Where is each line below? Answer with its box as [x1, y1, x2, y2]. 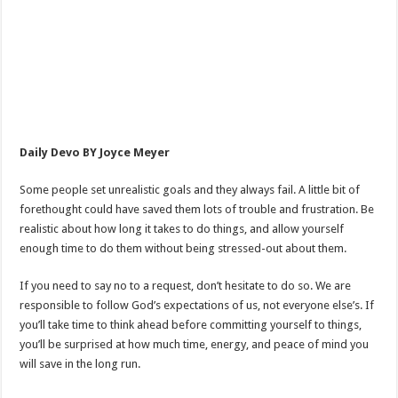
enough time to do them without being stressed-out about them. [20, 242, 347, 256]
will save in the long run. [20, 357, 141, 371]
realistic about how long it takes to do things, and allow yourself [20, 222, 345, 236]
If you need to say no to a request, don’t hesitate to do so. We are [20, 279, 352, 293]
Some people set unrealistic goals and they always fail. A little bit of [20, 183, 361, 197]
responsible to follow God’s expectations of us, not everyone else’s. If [20, 298, 375, 313]
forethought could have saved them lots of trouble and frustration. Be [20, 203, 375, 217]
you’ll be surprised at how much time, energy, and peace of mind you [20, 338, 370, 352]
